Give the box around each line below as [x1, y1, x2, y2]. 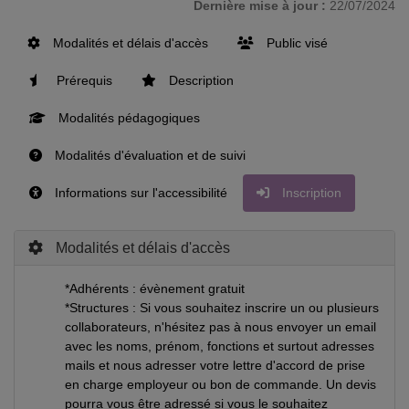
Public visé [263, 35, 328, 50]
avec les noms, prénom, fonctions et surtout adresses [65, 338, 374, 353]
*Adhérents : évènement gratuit [65, 280, 245, 296]
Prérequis [53, 72, 112, 88]
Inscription [278, 184, 341, 200]
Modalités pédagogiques [55, 110, 200, 125]
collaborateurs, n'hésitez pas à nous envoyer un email [65, 319, 376, 334]
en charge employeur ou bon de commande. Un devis [65, 376, 376, 392]
